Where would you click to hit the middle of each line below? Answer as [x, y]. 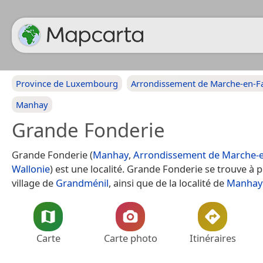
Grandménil [82, 183]
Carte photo [130, 238]
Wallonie [31, 169]
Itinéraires [213, 238]
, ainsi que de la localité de [168, 183]
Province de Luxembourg [67, 83]
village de [34, 183]
